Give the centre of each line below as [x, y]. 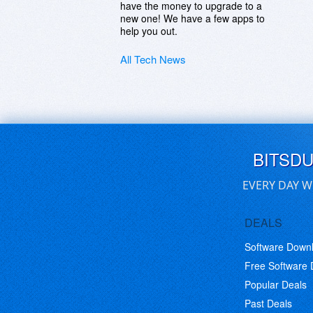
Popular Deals [276, 284]
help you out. [149, 31]
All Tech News [153, 59]
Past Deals [268, 303]
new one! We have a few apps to [192, 18]
